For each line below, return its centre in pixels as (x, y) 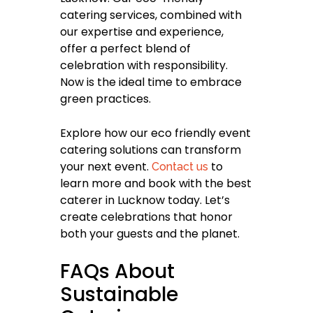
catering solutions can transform (151, 150)
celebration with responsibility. (144, 66)
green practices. (105, 99)
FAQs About (117, 272)
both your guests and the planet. (150, 234)
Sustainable (119, 295)
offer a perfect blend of (125, 49)
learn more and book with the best (156, 184)
